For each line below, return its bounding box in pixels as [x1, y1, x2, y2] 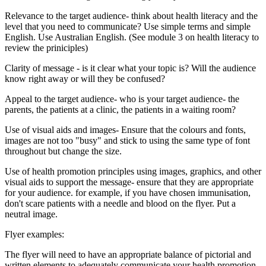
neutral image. [5, 208, 58, 219]
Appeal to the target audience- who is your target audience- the [5, 93, 239, 104]
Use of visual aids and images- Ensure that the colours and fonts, [5, 124, 246, 135]
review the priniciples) [5, 42, 88, 53]
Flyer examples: [5, 229, 64, 239]
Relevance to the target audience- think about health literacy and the [5, 10, 258, 21]
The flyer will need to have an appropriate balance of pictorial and [5, 249, 251, 259]
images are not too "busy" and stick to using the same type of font [5, 135, 250, 145]
